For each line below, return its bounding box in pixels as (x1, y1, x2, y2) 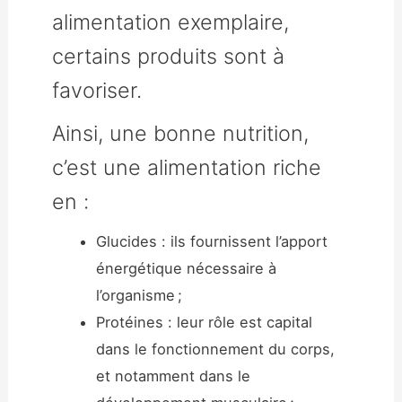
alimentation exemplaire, (52, 8, 290, 35)
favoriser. (52, 76, 143, 103)
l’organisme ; (96, 285, 183, 304)
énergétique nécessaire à (96, 258, 277, 277)
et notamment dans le (96, 366, 251, 385)
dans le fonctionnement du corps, (96, 339, 336, 358)
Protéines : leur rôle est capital (96, 312, 313, 331)
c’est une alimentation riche (52, 153, 322, 180)
